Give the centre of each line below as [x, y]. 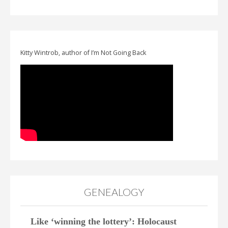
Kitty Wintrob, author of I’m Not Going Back [83, 52]
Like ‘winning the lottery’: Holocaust [104, 222]
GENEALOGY [114, 192]
